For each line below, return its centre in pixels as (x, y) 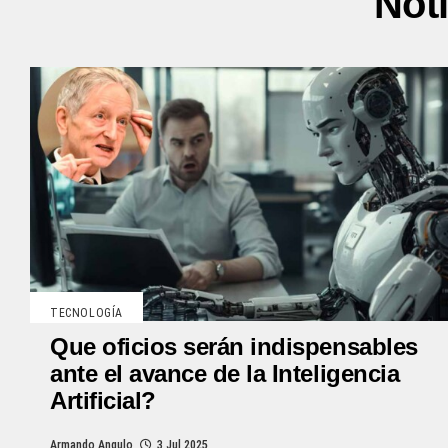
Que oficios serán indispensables (234, 346)
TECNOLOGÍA (86, 312)
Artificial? (103, 400)
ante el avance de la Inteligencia (225, 373)
